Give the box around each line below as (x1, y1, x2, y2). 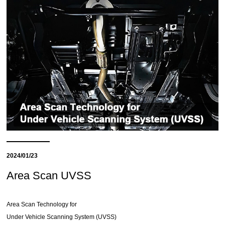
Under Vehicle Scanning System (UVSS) (7, 213, 117, 221)
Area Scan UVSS (7, 169, 92, 182)
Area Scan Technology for (7, 201, 77, 208)
